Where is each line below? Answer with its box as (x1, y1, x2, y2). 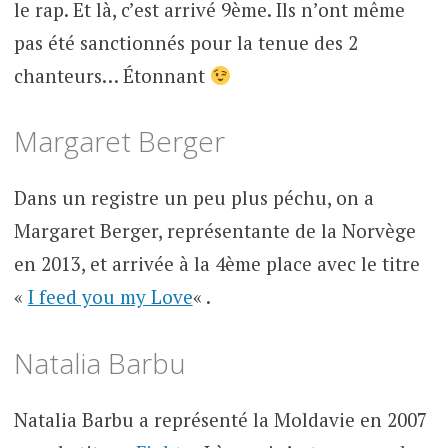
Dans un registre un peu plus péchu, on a (13, 185, 374, 211)
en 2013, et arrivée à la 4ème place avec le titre (13, 251, 420, 277)
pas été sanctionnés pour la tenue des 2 (13, 29, 358, 55)
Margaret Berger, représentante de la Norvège (13, 218, 416, 244)
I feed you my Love (27, 284, 193, 310)
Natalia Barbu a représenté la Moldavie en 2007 (13, 406, 427, 432)
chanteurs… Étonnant (13, 62, 210, 88)
